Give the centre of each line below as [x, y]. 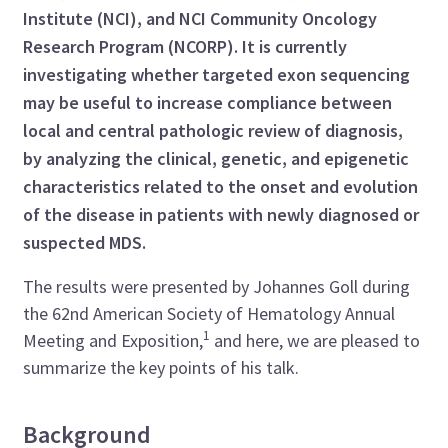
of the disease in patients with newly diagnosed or [221, 214]
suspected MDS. [85, 242]
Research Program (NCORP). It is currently [185, 46]
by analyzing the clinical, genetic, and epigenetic [216, 158]
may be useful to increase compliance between [208, 102]
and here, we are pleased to [315, 340]
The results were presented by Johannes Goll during [217, 286]
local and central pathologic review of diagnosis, [213, 130]
